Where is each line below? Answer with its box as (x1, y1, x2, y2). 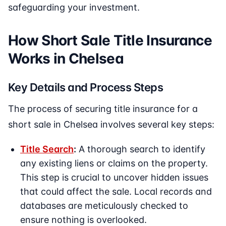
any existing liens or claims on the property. (20, 158, 208, 169)
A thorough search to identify (76, 144, 205, 155)
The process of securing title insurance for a (8, 103, 198, 115)
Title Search (20, 144, 74, 155)
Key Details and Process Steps (8, 81, 163, 94)
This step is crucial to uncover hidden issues (20, 172, 208, 183)
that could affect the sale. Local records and (20, 186, 212, 197)
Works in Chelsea (8, 50, 124, 68)
